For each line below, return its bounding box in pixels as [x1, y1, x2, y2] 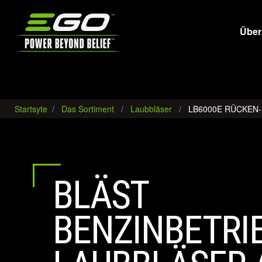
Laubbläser [130, 103, 172, 115]
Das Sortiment [61, 103, 114, 115]
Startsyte [15, 103, 50, 115]
